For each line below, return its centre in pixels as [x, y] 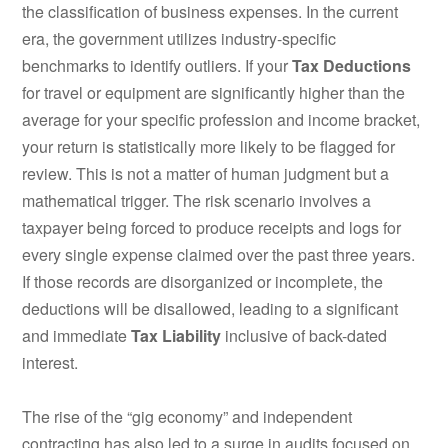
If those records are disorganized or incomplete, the [203, 281]
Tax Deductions [352, 65]
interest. [50, 362]
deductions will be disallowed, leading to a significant [210, 308]
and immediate [77, 335]
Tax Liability [176, 335]
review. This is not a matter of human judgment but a [206, 173]
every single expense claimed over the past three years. [219, 254]
